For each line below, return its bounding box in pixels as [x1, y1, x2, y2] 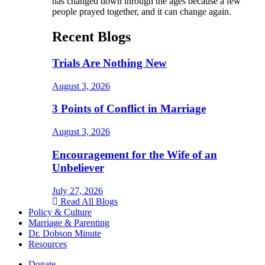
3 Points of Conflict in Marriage [52, 102, 206, 115]
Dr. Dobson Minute [28, 228, 101, 238]
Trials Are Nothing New [52, 56, 167, 69]
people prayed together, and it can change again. [52, 7, 231, 17]
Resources [28, 238, 67, 249]
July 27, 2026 [52, 185, 103, 196]
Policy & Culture [28, 206, 92, 217]
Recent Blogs [52, 29, 131, 44]
